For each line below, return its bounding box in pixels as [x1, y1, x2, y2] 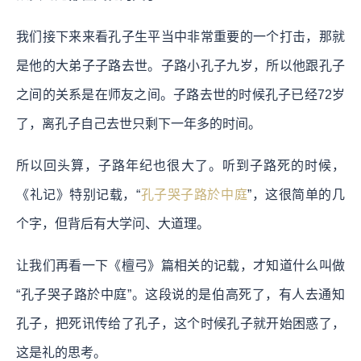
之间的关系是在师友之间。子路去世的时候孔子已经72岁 [16, 87, 345, 102]
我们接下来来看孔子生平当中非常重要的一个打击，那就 [16, 29, 345, 44]
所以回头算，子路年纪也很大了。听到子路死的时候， [16, 158, 345, 172]
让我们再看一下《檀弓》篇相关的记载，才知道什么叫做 [16, 258, 345, 272]
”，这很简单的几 [247, 187, 346, 201]
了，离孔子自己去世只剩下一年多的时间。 [16, 116, 261, 131]
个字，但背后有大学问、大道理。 [16, 216, 210, 230]
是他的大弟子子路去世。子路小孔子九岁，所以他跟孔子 [16, 58, 345, 73]
